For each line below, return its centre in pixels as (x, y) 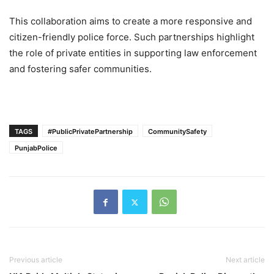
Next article (245, 260)
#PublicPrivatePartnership (90, 132)
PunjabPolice (36, 148)
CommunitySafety (177, 132)
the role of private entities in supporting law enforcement (133, 53)
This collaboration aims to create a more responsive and (131, 21)
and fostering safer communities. (80, 69)
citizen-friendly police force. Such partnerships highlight (132, 37)
